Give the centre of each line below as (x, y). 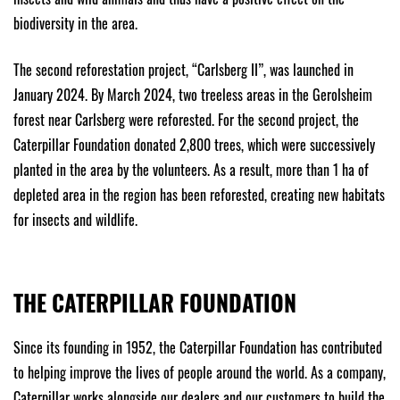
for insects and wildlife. (75, 219)
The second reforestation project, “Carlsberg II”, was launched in (183, 69)
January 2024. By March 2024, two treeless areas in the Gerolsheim (193, 94)
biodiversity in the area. (75, 23)
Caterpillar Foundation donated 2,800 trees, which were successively (194, 144)
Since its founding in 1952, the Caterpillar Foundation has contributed (198, 347)
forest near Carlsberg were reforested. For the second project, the (186, 119)
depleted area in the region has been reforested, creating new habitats (199, 194)
